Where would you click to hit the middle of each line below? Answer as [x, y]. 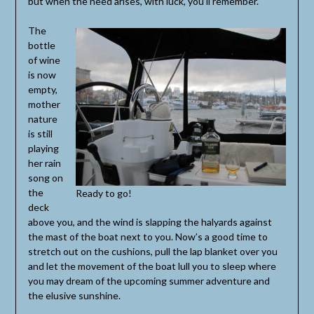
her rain [44, 163]
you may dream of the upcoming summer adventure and [149, 280]
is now [42, 74]
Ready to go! [104, 193]
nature [42, 118]
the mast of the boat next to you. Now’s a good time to [148, 236]
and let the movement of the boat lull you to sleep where [152, 266]
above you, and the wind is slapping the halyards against [150, 221]
